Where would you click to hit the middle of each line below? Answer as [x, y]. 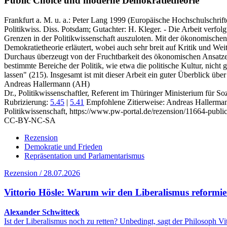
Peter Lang [90, 20]
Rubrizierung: [27, 102]
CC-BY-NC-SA [30, 120]
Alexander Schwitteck [42, 212]
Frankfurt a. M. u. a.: [38, 20]
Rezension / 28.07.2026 [42, 173]
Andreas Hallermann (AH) [47, 84]
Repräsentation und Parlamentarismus [84, 156]
